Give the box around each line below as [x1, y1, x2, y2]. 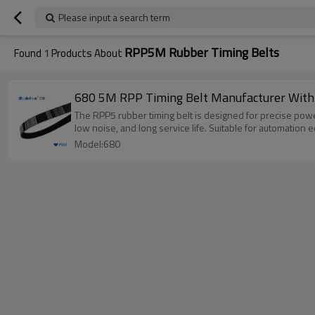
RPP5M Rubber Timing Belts [124, 43, 279, 62]
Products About [49, 45, 124, 61]
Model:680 [75, 136, 120, 151]
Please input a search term [58, 10, 170, 25]
